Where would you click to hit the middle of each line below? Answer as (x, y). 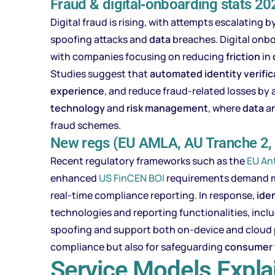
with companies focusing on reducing (138, 56)
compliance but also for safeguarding (137, 247)
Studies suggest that (100, 74)
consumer (249, 247)
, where (225, 108)
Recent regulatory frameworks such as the (149, 161)
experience (77, 91)
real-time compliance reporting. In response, (153, 195)
